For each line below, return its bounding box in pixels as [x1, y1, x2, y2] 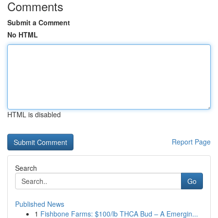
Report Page [172, 137, 211, 146]
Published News [15, 199, 64, 209]
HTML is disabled [7, 109, 61, 119]
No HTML [7, 30, 38, 39]
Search [15, 163, 37, 173]
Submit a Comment [7, 18, 70, 27]
